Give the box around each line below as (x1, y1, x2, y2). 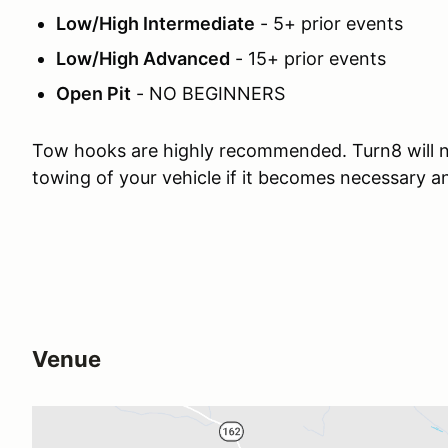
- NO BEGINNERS (131, 83, 285, 105)
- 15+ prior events (230, 48, 386, 70)
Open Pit (56, 83, 131, 105)
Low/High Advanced (56, 48, 230, 70)
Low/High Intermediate (56, 13, 255, 35)
